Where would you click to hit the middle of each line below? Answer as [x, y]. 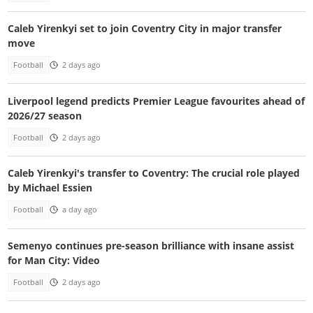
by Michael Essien [50, 188]
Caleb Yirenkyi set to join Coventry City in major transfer [144, 28]
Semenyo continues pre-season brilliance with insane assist [151, 245]
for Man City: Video [53, 260]
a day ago [79, 210]
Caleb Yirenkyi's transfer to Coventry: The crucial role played [153, 173]
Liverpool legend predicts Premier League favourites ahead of [156, 101]
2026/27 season [44, 115]
